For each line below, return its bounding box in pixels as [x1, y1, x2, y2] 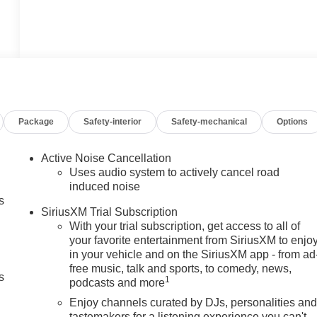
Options [277, 117, 309, 127]
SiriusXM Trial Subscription [41, 205, 178, 218]
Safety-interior [83, 117, 142, 127]
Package [18, 117, 54, 127]
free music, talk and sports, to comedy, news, [69, 262, 292, 275]
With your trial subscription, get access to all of [69, 219, 301, 232]
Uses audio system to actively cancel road [69, 166, 280, 178]
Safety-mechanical [171, 117, 248, 127]
